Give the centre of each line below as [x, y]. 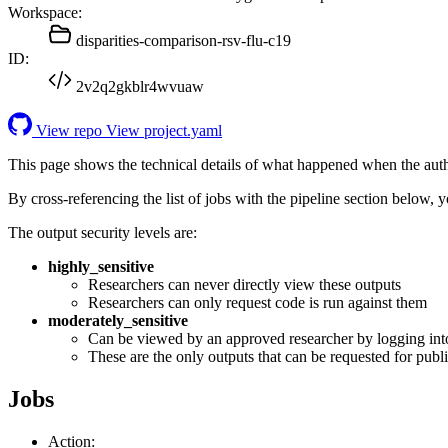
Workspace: [45, 12]
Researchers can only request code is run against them [257, 302]
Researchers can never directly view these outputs [244, 284]
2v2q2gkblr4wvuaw [140, 86]
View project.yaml [164, 130]
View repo [69, 130]
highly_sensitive [101, 266]
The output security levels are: [102, 232]
